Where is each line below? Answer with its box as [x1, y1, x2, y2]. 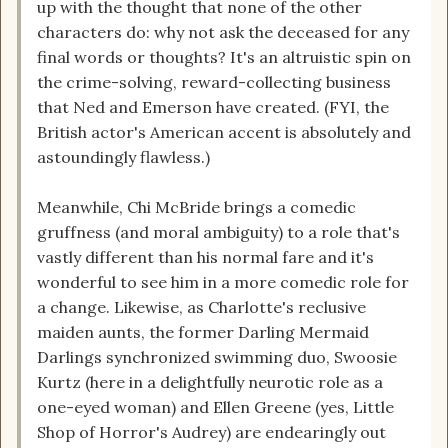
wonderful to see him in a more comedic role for [37, 272, 409, 293]
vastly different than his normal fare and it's [37, 247, 374, 268]
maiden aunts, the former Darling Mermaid [37, 322, 369, 343]
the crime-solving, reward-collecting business [37, 72, 391, 93]
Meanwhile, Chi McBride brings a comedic [37, 197, 356, 218]
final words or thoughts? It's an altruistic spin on [37, 47, 411, 68]
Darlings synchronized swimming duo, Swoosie [37, 347, 397, 368]
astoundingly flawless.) [37, 147, 210, 168]
